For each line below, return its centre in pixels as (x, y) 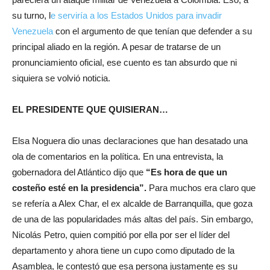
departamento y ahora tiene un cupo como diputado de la (123, 250)
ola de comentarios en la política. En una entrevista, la (118, 156)
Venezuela (33, 31)
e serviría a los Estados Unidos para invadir (136, 15)
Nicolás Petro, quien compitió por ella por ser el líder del (121, 235)
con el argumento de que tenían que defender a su (152, 31)
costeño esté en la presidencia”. (79, 188)
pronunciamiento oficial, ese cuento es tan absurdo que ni (124, 62)
